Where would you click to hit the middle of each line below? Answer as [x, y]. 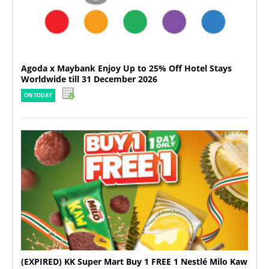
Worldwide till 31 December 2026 [89, 79]
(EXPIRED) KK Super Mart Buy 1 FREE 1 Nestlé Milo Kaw [134, 261]
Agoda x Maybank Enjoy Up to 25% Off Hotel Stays [126, 68]
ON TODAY [38, 96]
